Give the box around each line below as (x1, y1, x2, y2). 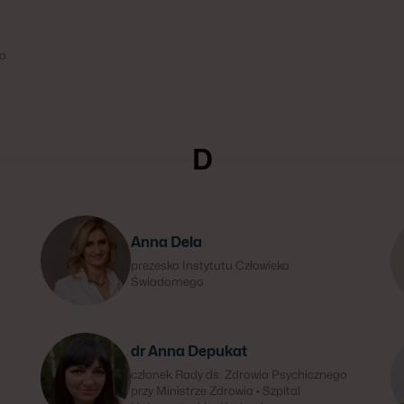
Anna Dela (131, 234, 203, 251)
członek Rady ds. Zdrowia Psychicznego (131, 367, 348, 381)
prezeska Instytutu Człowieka (131, 258, 290, 272)
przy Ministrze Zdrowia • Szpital (131, 383, 301, 398)
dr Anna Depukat (131, 343, 248, 360)
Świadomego (131, 274, 205, 289)
